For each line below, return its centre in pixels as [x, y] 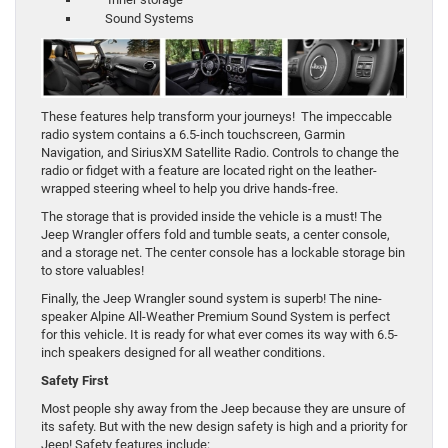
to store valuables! [92, 271]
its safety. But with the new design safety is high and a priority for [224, 427]
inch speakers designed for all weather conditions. [183, 353]
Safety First [74, 381]
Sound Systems [137, 18]
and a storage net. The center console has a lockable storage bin [223, 253]
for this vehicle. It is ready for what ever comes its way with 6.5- [219, 335]
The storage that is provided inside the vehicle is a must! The [211, 217]
